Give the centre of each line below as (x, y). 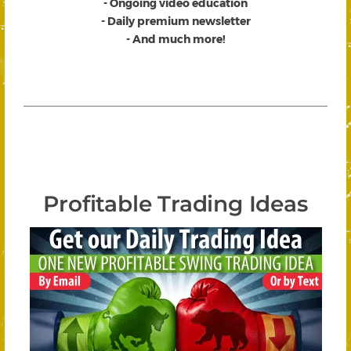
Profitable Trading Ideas (175, 204)
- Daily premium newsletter (175, 21)
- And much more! (175, 39)
